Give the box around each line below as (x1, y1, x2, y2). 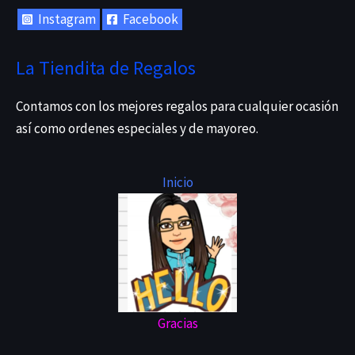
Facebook (122, 10, 178, 28)
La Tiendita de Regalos (16, 55, 196, 80)
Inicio (162, 174, 193, 192)
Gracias (157, 315, 198, 333)
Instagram (37, 10, 96, 28)
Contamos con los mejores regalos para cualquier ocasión (16, 97, 338, 116)
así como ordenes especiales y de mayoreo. (16, 120, 258, 138)
